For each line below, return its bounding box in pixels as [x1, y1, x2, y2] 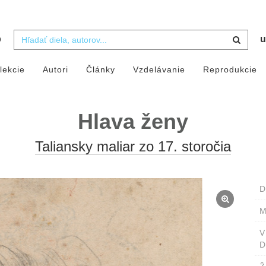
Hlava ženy [78, 109, 188, 134]
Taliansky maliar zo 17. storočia [35, 138, 231, 155]
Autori [42, 65, 68, 75]
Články [85, 65, 115, 75]
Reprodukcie [202, 65, 257, 75]
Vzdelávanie [132, 65, 185, 75]
